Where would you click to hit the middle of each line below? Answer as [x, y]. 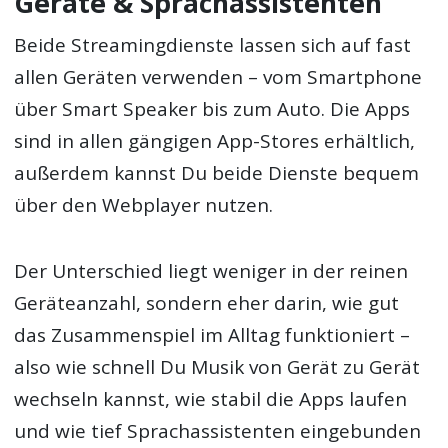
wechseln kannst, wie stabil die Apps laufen [211, 398]
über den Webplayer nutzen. [144, 204]
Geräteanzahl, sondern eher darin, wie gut [207, 302]
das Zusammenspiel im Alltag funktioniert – [212, 334]
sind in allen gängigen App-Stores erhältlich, [215, 140]
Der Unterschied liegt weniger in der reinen [211, 270]
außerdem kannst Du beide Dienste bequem [217, 172]
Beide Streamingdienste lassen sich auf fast [213, 44]
